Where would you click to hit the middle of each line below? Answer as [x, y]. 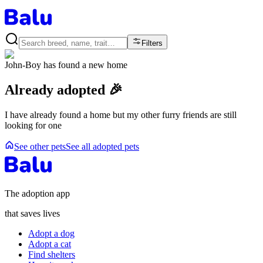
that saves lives [32, 213]
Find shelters [52, 254]
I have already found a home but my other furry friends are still [121, 114]
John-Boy [24, 65]
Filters [152, 43]
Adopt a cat [50, 244]
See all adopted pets [102, 146]
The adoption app [37, 193]
